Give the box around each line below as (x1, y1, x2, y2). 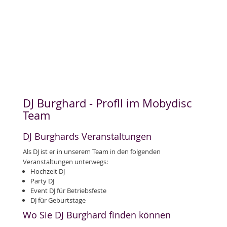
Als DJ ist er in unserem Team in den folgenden (23, 147, 161, 156)
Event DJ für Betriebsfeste (30, 186, 106, 195)
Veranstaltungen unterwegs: (23, 157, 108, 166)
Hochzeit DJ (30, 167, 65, 176)
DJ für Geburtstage (30, 196, 86, 205)
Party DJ (30, 176, 54, 185)
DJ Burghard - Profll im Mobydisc (23, 96, 192, 110)
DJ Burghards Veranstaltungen (23, 130, 152, 142)
